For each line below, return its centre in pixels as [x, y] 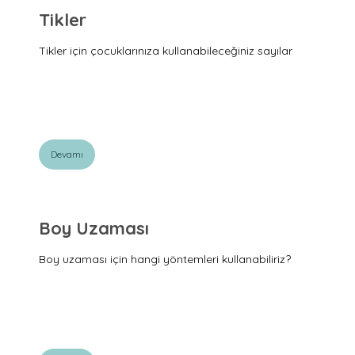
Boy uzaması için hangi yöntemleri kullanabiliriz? [165, 260]
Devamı [67, 155]
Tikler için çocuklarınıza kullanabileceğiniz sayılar [166, 50]
